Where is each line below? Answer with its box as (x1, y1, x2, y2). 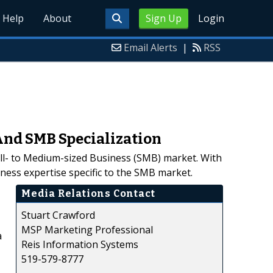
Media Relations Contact (21, 187, 155, 199)
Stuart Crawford (21, 208, 95, 222)
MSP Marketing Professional (21, 222, 153, 236)
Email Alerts (124, 41, 177, 54)
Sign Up (145, 12, 182, 25)
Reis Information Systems (21, 237, 138, 251)
